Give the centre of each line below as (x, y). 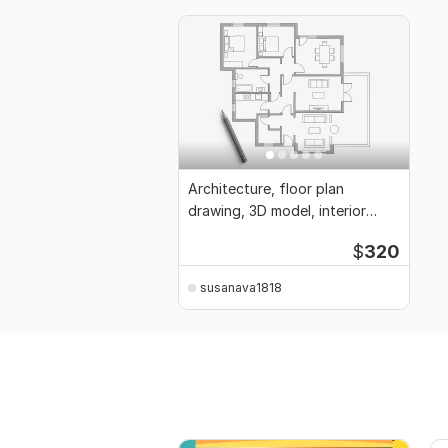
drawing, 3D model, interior (277, 211)
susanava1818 (241, 287)
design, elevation (244, 233)
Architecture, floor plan (266, 189)
